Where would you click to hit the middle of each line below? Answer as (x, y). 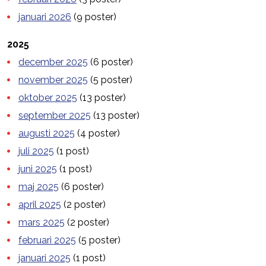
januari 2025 (45, 258)
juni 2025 (38, 169)
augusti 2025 (47, 133)
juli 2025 (36, 151)
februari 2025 (47, 240)
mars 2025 (42, 222)
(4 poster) (97, 133)
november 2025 (53, 80)
